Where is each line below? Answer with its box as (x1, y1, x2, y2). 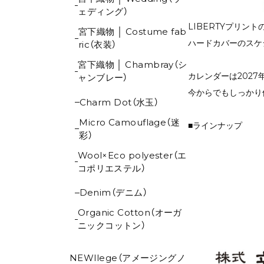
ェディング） (78, 6, 128, 18)
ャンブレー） (78, 72, 128, 84)
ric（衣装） (78, 39, 117, 51)
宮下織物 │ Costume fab (78, 26, 187, 38)
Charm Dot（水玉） (79, 96, 159, 108)
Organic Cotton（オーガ (77, 207, 182, 219)
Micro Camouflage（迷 (79, 116, 180, 128)
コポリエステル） (77, 162, 146, 174)
